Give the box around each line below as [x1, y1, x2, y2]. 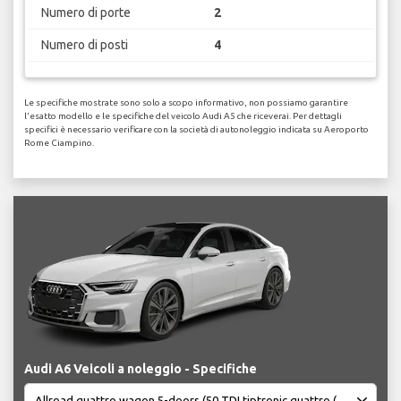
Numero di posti [40, 37, 128, 52]
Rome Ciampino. [24, 138, 94, 149]
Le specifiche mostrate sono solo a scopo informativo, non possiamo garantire [24, 98, 348, 108]
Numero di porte [40, 4, 131, 20]
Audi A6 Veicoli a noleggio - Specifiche [24, 362, 257, 377]
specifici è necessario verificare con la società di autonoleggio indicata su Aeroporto [24, 124, 369, 135]
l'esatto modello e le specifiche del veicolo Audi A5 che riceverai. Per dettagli [24, 111, 342, 122]
